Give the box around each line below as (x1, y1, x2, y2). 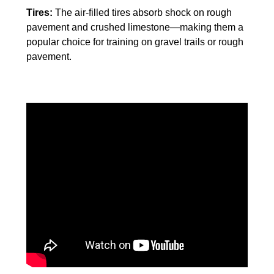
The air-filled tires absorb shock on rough (53, 7, 232, 18)
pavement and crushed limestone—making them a (26, 21, 243, 32)
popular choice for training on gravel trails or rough (26, 36, 243, 47)
